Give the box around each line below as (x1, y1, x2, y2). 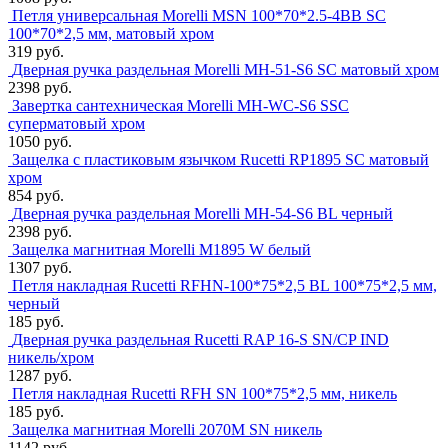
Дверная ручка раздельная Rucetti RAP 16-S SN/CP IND (12, 331, 389, 349)
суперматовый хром (8, 115, 145, 133)
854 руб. (8, 187, 64, 205)
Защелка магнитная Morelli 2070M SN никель (12, 421, 322, 439)
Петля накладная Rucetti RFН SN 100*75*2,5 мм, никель (12, 385, 397, 403)
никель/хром (8, 349, 94, 367)
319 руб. (8, 43, 64, 61)
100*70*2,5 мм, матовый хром (8, 25, 214, 43)
